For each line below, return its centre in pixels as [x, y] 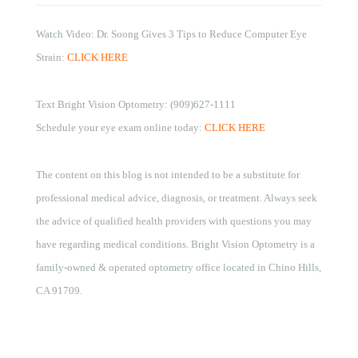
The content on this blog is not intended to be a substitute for [167, 175]
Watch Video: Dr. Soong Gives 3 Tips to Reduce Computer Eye [171, 34]
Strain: [51, 58]
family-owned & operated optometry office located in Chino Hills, [178, 268]
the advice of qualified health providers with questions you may [173, 221]
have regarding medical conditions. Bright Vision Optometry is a [175, 245]
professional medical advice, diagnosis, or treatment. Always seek [176, 198]
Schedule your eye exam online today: [120, 128]
